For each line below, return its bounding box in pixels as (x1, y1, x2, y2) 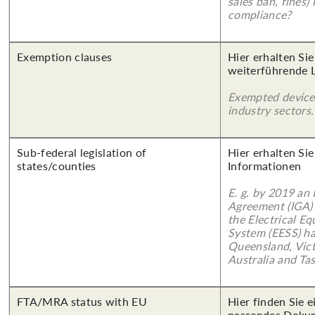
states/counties (17, 159, 96, 172)
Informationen (228, 159, 302, 172)
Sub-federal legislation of (17, 146, 147, 159)
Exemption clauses (17, 50, 112, 63)
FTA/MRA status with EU (17, 295, 148, 308)
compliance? (228, 8, 292, 21)
